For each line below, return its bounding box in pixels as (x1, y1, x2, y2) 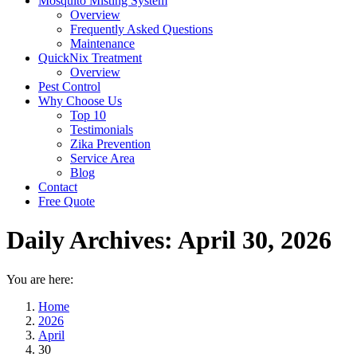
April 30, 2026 (178, 226, 331, 255)
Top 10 (70, 108, 106, 122)
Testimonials (70, 123, 133, 136)
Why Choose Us (38, 94, 122, 108)
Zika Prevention (70, 137, 151, 151)
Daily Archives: (6, 226, 178, 255)
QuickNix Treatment (38, 51, 142, 65)
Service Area (70, 151, 135, 165)
